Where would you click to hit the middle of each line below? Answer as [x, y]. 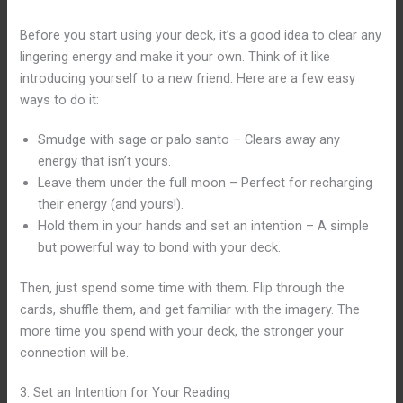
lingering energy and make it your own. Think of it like [175, 56]
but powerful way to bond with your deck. [160, 247]
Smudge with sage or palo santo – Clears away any [189, 139]
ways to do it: [60, 99]
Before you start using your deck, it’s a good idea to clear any [201, 35]
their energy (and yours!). [111, 204]
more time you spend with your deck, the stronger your [182, 331]
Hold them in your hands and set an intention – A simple [204, 225]
